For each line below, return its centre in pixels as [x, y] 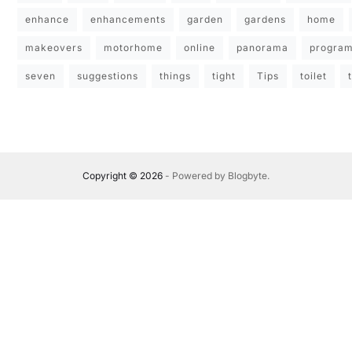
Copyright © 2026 [122, 176]
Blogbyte [247, 176]
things [175, 76]
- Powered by [195, 176]
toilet [313, 76]
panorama [262, 48]
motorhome [133, 48]
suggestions [107, 76]
